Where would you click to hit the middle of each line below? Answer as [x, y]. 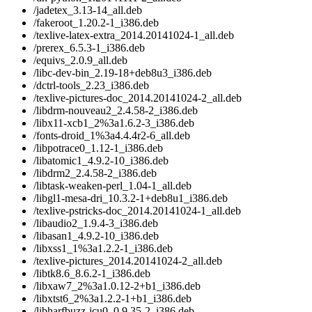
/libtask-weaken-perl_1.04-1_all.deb [112, 186]
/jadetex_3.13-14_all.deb [88, 10]
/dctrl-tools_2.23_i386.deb [91, 86]
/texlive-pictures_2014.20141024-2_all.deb [128, 261]
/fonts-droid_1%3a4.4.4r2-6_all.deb [112, 136]
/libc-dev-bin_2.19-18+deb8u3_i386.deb [123, 73]
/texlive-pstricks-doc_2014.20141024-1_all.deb [137, 211]
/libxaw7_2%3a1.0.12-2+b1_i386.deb [117, 286]
